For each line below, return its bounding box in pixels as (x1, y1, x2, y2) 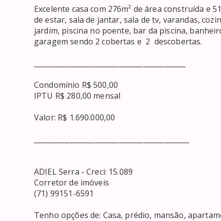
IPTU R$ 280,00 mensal (34, 90, 121, 101)
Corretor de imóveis (34, 177, 109, 188)
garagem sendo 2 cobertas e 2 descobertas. (34, 36, 202, 47)
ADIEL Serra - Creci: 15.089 (34, 166, 133, 177)
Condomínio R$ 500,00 (34, 79, 118, 90)
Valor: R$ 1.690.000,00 (34, 111, 115, 123)
